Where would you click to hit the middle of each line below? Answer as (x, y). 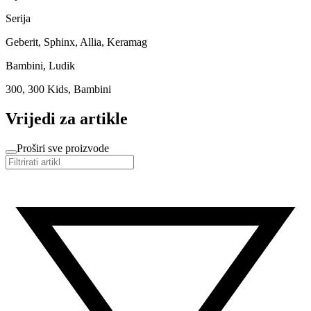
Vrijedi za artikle (67, 118)
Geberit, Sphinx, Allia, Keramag (76, 42)
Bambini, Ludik (40, 65)
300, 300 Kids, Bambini (58, 89)
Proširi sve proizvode (63, 148)
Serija (18, 18)
